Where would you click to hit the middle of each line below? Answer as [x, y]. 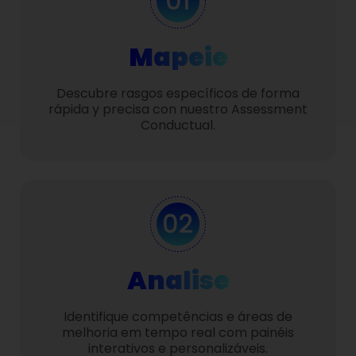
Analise [178, 281]
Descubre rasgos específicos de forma [178, 93]
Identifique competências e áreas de [178, 317]
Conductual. [178, 125]
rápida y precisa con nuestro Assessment [178, 109]
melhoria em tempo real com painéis [178, 333]
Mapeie [178, 56]
